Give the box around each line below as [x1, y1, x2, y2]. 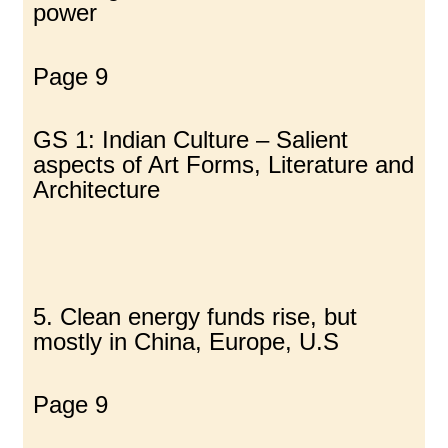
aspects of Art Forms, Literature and [33, 151, 415, 179]
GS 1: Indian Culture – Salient [33, 126, 349, 154]
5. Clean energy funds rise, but [33, 303, 358, 331]
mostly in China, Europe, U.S [33, 328, 340, 356]
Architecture [33, 176, 161, 204]
